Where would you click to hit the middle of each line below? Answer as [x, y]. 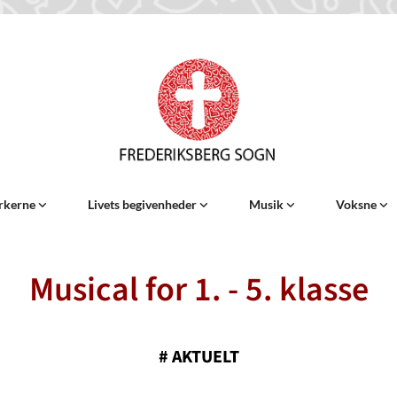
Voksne [357, 204]
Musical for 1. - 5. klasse [198, 289]
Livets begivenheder [143, 204]
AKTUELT [205, 357]
